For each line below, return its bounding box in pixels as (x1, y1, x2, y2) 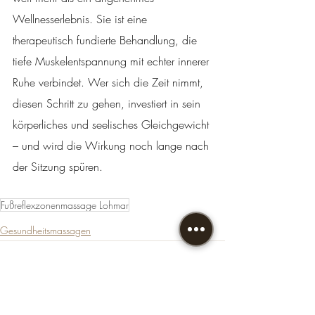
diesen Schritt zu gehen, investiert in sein (13, 96, 204, 112)
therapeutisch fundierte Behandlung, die (13, 32, 200, 49)
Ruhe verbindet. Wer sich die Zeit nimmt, (13, 75, 207, 91)
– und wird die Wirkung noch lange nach (13, 138, 212, 154)
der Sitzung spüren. (13, 159, 103, 175)
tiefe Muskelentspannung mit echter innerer (13, 53, 212, 70)
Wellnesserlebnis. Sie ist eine (13, 11, 150, 27)
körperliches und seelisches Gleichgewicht (13, 117, 212, 133)
